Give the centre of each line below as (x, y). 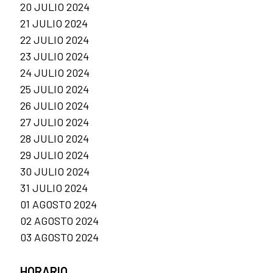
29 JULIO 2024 (55, 155)
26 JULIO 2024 (55, 106)
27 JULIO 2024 (55, 122)
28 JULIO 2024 (55, 139)
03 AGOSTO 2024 (59, 237)
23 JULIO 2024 (55, 56)
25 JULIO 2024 (55, 89)
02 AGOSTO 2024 (59, 221)
